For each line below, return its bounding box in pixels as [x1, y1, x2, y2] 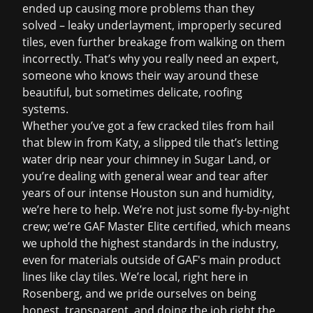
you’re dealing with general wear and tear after [22, 168, 268, 184]
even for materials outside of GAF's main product [22, 252, 281, 268]
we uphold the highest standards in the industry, [22, 235, 279, 251]
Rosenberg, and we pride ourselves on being [22, 286, 256, 301]
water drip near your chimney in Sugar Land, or [22, 152, 271, 167]
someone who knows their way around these [22, 68, 259, 83]
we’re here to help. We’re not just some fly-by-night [22, 202, 290, 217]
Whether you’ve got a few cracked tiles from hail [22, 118, 274, 133]
